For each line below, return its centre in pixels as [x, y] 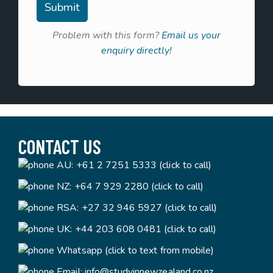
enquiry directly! [136, 51]
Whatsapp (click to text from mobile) [136, 250]
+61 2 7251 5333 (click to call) [144, 165]
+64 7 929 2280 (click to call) [139, 186]
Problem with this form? [107, 35]
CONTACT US [60, 146]
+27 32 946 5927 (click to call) [149, 208]
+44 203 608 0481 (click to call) [146, 229]
